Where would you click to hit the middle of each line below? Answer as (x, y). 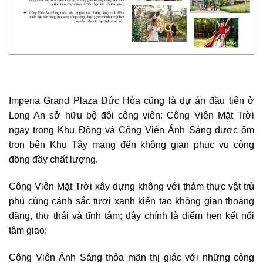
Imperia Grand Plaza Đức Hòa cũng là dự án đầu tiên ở (131, 101)
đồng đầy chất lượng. (53, 160)
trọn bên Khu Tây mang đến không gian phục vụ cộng (131, 145)
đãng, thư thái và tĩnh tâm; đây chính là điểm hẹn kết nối (131, 216)
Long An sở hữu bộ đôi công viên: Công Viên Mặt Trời (131, 116)
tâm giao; (28, 231)
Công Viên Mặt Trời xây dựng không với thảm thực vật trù (131, 187)
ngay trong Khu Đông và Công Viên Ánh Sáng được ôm (131, 130)
